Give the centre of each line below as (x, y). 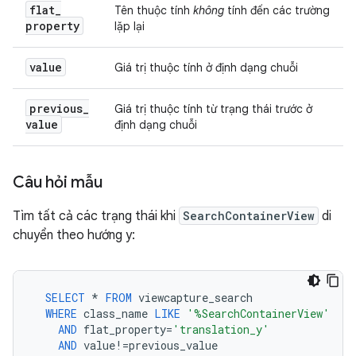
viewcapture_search (195, 298)
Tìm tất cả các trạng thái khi (96, 216)
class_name (116, 313)
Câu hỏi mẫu (58, 182)
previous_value (173, 345)
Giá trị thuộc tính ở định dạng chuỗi (206, 68)
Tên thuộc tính (154, 10)
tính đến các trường (277, 10)
